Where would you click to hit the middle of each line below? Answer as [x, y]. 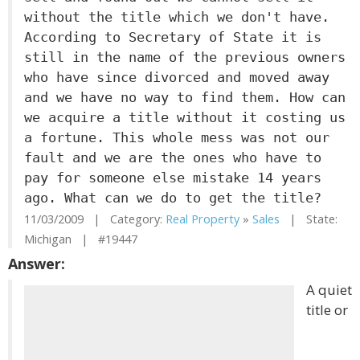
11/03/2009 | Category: [95, 219]
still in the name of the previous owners [185, 57]
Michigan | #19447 [81, 239]
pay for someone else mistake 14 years [173, 178]
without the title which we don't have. [177, 17]
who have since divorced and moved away [177, 77]
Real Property [202, 219]
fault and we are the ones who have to [173, 157]
